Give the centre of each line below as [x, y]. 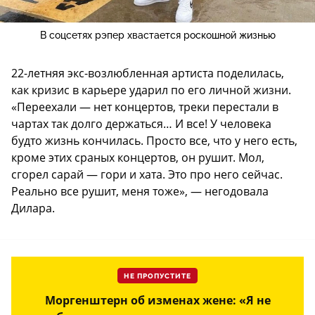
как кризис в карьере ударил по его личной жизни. [151, 90]
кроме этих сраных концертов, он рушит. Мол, [138, 157]
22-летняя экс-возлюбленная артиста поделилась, [148, 73]
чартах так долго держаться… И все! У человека [141, 123]
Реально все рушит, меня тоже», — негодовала [140, 191]
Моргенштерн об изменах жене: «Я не [157, 300]
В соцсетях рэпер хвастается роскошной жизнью [157, 35]
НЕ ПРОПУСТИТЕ [157, 276]
